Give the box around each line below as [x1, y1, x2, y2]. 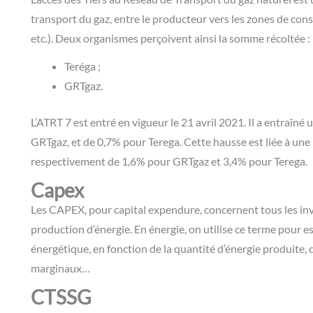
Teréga [64, 59, 96, 73]
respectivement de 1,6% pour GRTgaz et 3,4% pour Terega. [31, 154, 307, 168]
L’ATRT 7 [31, 115, 71, 129]
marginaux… [31, 261, 90, 275]
